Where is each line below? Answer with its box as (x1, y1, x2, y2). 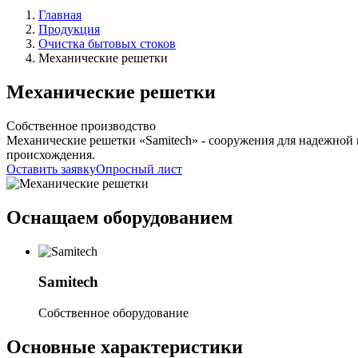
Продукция (38, 22, 100, 36)
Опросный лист (96, 161, 182, 176)
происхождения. (6, 147, 95, 161)
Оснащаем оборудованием (6, 206, 233, 228)
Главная (38, 8, 82, 22)
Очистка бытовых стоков (38, 37, 176, 50)
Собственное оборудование (38, 306, 189, 320)
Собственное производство (6, 118, 156, 133)
